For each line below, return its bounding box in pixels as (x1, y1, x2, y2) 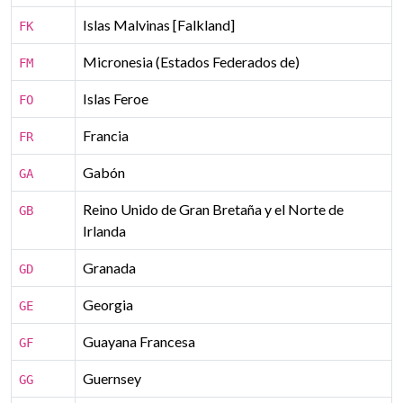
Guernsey (83, 370, 141, 387)
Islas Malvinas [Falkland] (83, 16, 235, 33)
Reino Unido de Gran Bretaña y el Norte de (83, 201, 344, 218)
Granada (83, 259, 136, 276)
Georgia (83, 296, 133, 313)
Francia (83, 127, 129, 144)
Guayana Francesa (83, 333, 195, 350)
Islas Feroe (83, 90, 148, 107)
